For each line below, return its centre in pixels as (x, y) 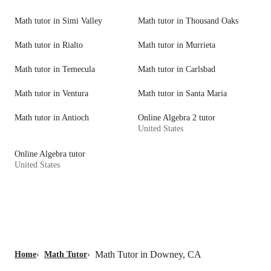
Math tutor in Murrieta (177, 45)
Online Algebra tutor (50, 154)
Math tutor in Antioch (52, 118)
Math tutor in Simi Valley (58, 21)
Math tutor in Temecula (55, 70)
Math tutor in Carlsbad (177, 70)
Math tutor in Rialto (49, 45)
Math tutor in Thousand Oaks (188, 21)
